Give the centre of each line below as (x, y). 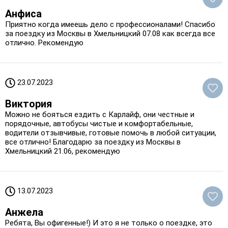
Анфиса (23, 13)
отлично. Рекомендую (44, 42)
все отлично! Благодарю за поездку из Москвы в (93, 142)
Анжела (24, 212)
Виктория (28, 104)
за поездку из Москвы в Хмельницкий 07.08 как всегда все (110, 33)
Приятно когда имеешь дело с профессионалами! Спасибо (110, 24)
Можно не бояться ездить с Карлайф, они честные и (100, 114)
